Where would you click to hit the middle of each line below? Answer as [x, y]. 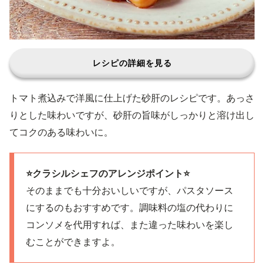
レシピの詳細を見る [132, 63]
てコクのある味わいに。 [61, 132]
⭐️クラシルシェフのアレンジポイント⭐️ [108, 173]
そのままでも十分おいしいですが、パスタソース [130, 190]
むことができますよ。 [73, 242]
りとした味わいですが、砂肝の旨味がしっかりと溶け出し [132, 115]
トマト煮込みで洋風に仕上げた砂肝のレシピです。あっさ [132, 98]
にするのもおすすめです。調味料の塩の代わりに [130, 207]
